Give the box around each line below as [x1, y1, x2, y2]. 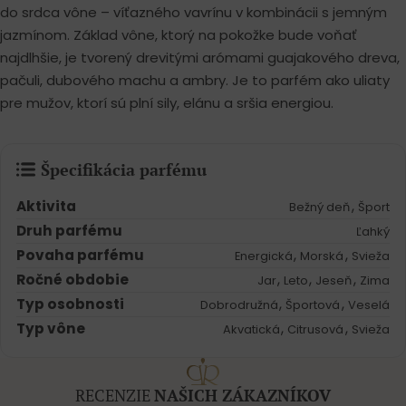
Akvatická [222, 321, 280, 339]
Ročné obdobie [16, 270, 130, 290]
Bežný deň [289, 198, 351, 217]
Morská [300, 247, 344, 266]
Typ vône [16, 319, 86, 339]
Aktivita [16, 197, 77, 217]
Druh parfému [16, 221, 123, 241]
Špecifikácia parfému [40, 159, 207, 180]
